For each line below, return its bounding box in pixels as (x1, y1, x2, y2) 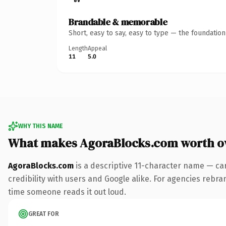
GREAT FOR (28, 210, 59, 217)
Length (69, 44, 88, 52)
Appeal (88, 44, 107, 52)
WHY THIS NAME (18, 122, 63, 130)
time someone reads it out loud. (8, 187, 126, 197)
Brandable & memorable (69, 15, 167, 28)
